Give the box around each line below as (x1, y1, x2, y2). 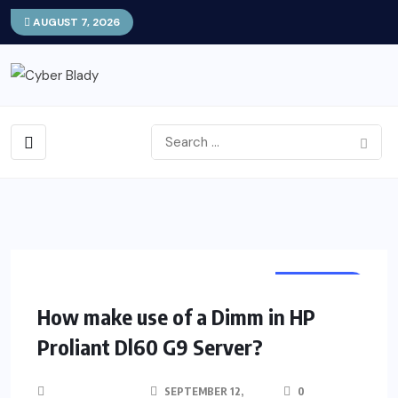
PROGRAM (289, 277, 352, 292)
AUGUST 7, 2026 (30, 15, 120, 29)
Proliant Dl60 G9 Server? (37, 333, 263, 361)
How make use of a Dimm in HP (37, 303, 315, 330)
